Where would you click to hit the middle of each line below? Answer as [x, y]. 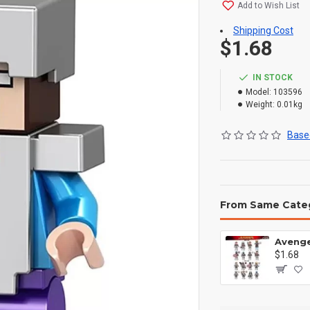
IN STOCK [273, 77]
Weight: [260, 104]
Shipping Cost [263, 30]
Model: [258, 92]
